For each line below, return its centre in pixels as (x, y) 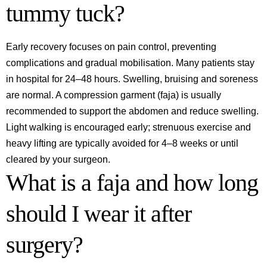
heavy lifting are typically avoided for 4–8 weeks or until (122, 143)
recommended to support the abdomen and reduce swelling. (132, 111)
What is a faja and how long (132, 183)
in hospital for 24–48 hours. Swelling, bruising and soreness (132, 79)
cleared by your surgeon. (58, 159)
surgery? (44, 245)
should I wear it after (99, 214)
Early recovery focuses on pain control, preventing (111, 47)
